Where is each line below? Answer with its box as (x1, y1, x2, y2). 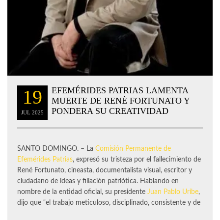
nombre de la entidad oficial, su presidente (17, 189, 147, 196)
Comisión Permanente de (95, 145, 171, 153)
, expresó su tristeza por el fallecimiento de (73, 156, 201, 164)
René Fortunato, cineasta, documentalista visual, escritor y (17, 167, 192, 174)
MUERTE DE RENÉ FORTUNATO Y (52, 96, 190, 106)
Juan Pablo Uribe (147, 189, 198, 196)
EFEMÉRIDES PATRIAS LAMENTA (52, 85, 188, 96)
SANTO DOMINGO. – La (17, 145, 95, 153)
